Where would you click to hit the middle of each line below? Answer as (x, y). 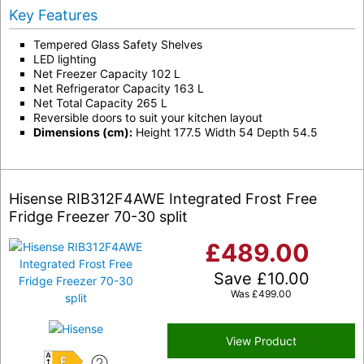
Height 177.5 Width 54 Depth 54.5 (225, 132)
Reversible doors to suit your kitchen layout (148, 118)
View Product (261, 341)
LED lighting (65, 59)
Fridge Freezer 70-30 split (98, 217)
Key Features (53, 15)
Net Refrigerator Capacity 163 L (119, 89)
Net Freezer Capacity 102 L (107, 74)
